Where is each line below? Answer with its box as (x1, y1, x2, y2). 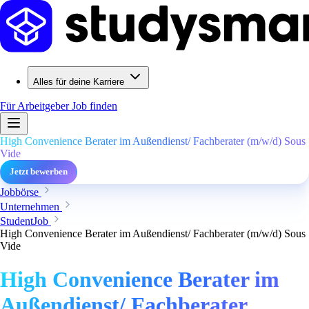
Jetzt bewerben (10, 167, 68, 177)
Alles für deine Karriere (33, 77, 124, 87)
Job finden (72, 100, 117, 112)
